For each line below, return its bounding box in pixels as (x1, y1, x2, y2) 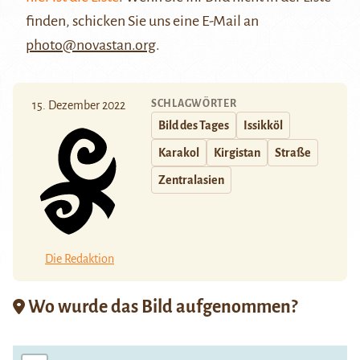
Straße (275, 146, 311, 160)
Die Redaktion (45, 252, 114, 265)
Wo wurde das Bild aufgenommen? (25, 297, 297, 317)
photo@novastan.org (26, 37, 156, 54)
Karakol (158, 146, 199, 160)
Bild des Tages (158, 119, 229, 133)
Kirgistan (214, 146, 260, 160)
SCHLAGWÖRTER (151, 98, 237, 110)
